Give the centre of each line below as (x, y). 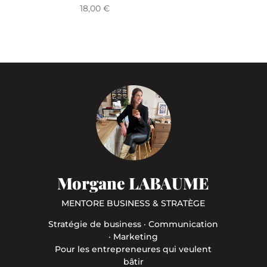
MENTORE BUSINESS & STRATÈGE (133, 203)
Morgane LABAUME (133, 183)
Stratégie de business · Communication (133, 224)
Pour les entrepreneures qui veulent (133, 249)
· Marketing (133, 236)
